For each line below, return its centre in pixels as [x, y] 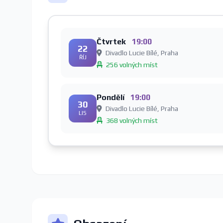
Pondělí [111, 98]
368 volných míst [131, 121]
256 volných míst [131, 65]
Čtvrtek [112, 42]
